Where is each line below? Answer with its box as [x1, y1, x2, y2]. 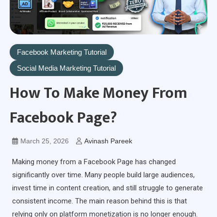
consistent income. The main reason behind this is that [12, 197, 187, 206]
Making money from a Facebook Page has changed [12, 157, 176, 167]
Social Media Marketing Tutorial [17, 64, 116, 73]
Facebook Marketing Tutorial [17, 48, 107, 57]
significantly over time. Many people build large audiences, [12, 170, 195, 180]
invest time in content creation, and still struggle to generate [12, 184, 203, 193]
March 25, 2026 [20, 137, 69, 145]
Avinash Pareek [84, 137, 132, 145]
